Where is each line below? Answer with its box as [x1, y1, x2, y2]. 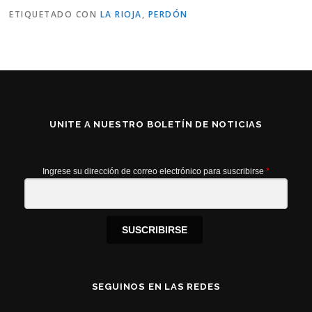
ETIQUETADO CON [9, 8, 100, 21]
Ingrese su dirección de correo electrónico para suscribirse [42, 166, 266, 177]
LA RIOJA [100, 8, 142, 21]
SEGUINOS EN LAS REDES [91, 281, 221, 292]
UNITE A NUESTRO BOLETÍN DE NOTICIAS [49, 119, 263, 130]
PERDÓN [148, 8, 188, 21]
